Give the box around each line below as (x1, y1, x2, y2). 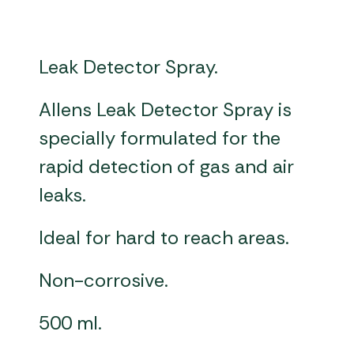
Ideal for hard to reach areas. (39, 225, 290, 250)
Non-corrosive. (39, 268, 169, 293)
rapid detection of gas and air (39, 154, 295, 179)
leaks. (39, 183, 87, 208)
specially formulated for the (39, 126, 281, 151)
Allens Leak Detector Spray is (39, 97, 292, 122)
